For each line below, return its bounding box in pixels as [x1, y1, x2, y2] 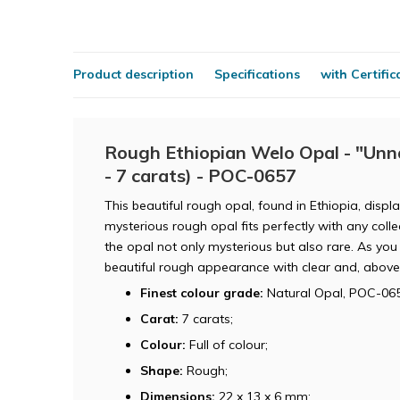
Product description [73, 66, 194, 82]
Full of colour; [186, 336, 268, 353]
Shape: [140, 362, 183, 379]
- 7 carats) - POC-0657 [104, 163, 296, 187]
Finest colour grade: [140, 284, 263, 301]
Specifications [214, 66, 300, 82]
